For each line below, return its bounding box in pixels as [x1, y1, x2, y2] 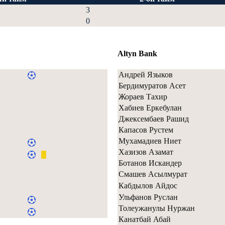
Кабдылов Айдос [119, 181, 177, 190]
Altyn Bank [118, 49, 157, 58]
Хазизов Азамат [119, 147, 173, 156]
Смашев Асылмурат [119, 169, 187, 178]
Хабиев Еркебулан [119, 103, 182, 112]
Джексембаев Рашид [119, 114, 189, 123]
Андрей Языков [119, 70, 173, 79]
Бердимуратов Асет [119, 81, 186, 90]
